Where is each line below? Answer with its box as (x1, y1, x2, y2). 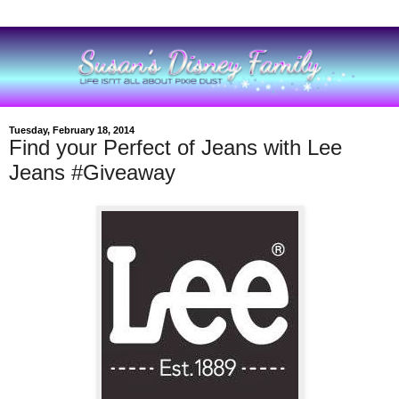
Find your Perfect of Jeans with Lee (9, 134, 342, 159)
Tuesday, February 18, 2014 (9, 124, 134, 135)
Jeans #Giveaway (9, 159, 175, 184)
